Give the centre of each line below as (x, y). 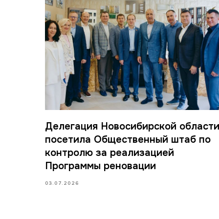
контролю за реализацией (109, 153)
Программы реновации (100, 166)
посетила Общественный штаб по (128, 139)
